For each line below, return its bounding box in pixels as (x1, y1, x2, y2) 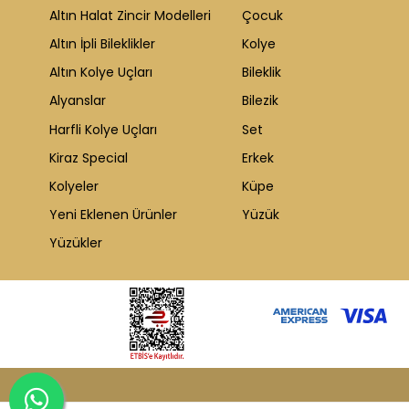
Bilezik (242, 91, 278, 110)
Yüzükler (49, 234, 102, 253)
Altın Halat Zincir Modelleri (49, 5, 211, 25)
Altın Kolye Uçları (49, 63, 152, 82)
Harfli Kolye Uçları (49, 120, 157, 139)
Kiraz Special (49, 148, 128, 167)
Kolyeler (49, 176, 99, 195)
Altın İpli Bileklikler (49, 34, 155, 53)
